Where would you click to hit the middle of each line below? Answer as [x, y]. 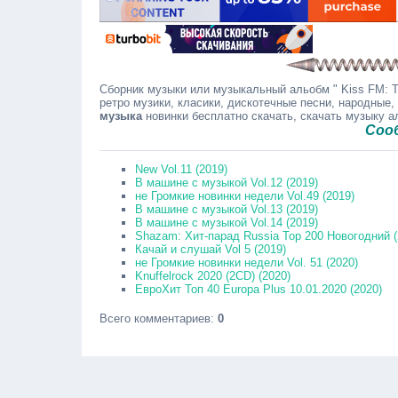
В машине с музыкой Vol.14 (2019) [227, 223]
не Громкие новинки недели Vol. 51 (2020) [247, 263]
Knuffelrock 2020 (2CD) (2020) [213, 276]
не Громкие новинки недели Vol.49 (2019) [245, 196]
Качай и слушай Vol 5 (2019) [211, 249]
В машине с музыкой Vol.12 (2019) [227, 183]
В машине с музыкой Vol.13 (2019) [227, 209]
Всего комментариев [155, 318]
